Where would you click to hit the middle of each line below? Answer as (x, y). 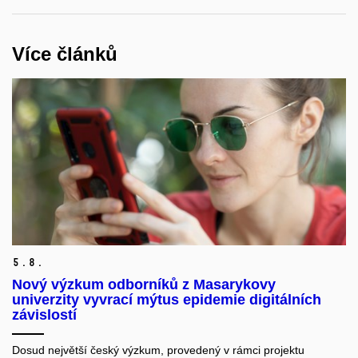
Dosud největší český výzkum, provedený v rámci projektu (158, 350)
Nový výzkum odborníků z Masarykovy (144, 284)
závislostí (44, 315)
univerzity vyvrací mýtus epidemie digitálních (167, 300)
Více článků (65, 54)
